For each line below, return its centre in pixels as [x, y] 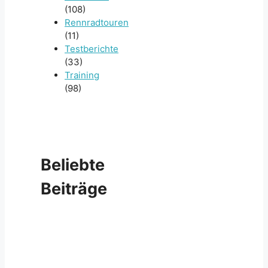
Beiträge [74, 188]
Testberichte [92, 48]
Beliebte [73, 165]
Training [82, 75]
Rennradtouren [97, 22]
